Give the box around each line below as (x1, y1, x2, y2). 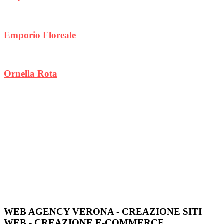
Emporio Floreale (4, 29, 76, 40)
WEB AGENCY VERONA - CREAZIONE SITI (4, 206, 202, 217)
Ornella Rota (4, 68, 57, 79)
